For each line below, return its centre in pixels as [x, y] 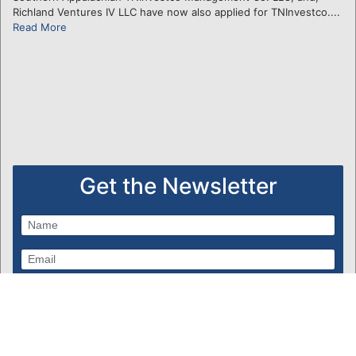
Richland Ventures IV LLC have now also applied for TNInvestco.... [176, 12]
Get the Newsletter [178, 186]
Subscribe [52, 294]
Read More [40, 27]
